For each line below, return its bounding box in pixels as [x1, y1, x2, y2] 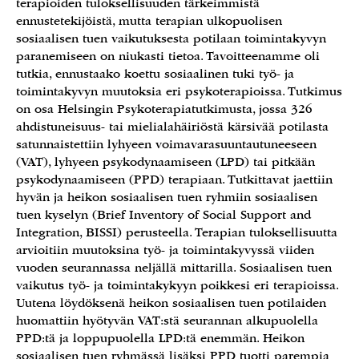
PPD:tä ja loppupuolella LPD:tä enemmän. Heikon [16, 331, 305, 345]
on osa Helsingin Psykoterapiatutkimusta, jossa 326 [16, 102, 313, 116]
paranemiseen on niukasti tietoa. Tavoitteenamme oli [16, 49, 320, 63]
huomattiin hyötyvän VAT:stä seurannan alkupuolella [16, 313, 318, 328]
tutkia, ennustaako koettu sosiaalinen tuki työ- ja [16, 67, 294, 81]
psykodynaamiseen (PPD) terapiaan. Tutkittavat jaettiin [16, 172, 333, 187]
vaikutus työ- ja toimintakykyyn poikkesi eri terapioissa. [16, 278, 338, 292]
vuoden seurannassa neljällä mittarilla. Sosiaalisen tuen [16, 260, 332, 275]
